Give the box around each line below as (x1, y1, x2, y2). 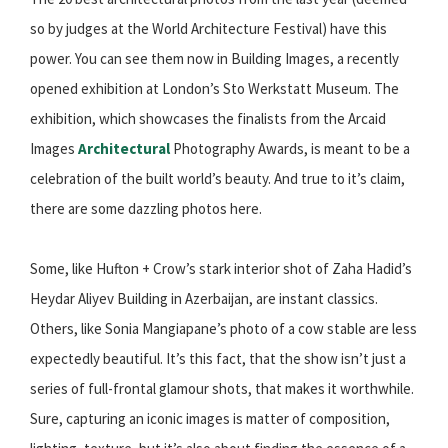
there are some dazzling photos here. (30, 199, 262, 219)
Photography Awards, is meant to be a (170, 139, 410, 159)
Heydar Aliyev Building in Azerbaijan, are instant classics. (30, 289, 378, 309)
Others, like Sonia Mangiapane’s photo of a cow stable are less (30, 319, 417, 339)
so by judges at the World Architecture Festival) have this (30, 19, 387, 39)
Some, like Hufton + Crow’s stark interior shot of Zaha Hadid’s (30, 259, 412, 279)
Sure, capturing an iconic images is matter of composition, (30, 409, 390, 429)
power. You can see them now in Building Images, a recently (30, 49, 399, 69)
